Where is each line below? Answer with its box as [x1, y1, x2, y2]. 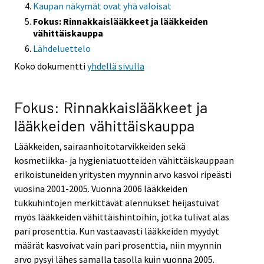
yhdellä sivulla [87, 60, 144, 72]
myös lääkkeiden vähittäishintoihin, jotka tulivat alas [14, 210, 229, 223]
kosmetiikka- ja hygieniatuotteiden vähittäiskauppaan [14, 154, 234, 166]
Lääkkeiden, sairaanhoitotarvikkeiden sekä [14, 140, 186, 152]
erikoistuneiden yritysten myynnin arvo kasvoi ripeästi [14, 168, 232, 180]
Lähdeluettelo [33, 42, 91, 55]
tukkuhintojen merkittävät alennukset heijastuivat [14, 196, 220, 209]
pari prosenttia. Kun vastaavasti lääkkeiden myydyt [14, 225, 219, 237]
